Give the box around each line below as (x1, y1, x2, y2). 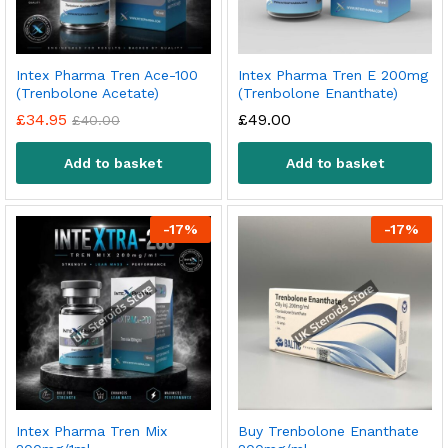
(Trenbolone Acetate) (16, 84, 159, 101)
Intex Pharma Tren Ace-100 (16, 66, 198, 83)
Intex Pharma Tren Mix (16, 423, 167, 439)
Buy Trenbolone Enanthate (237, 423, 419, 439)
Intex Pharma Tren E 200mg (237, 66, 428, 83)
